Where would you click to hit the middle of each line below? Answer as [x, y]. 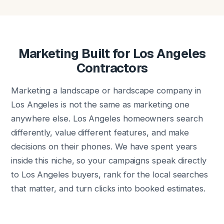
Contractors [112, 68]
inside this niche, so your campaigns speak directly [109, 160]
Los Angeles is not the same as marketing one [100, 104]
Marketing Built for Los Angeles [112, 53]
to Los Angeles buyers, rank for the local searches [110, 174]
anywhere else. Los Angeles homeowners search [107, 118]
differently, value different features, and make [100, 132]
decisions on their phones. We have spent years [104, 146]
